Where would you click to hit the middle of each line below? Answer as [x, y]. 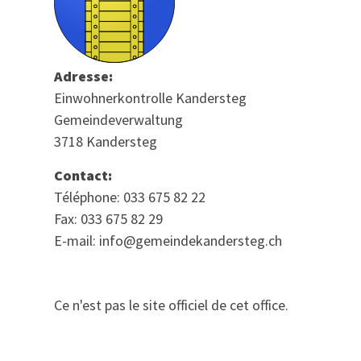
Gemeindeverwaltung [119, 120]
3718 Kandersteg [106, 142]
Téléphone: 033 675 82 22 [130, 197]
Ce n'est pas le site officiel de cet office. [172, 305]
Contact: [83, 175]
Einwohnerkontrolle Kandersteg [151, 98]
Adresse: [84, 77]
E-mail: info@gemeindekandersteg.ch [168, 240]
